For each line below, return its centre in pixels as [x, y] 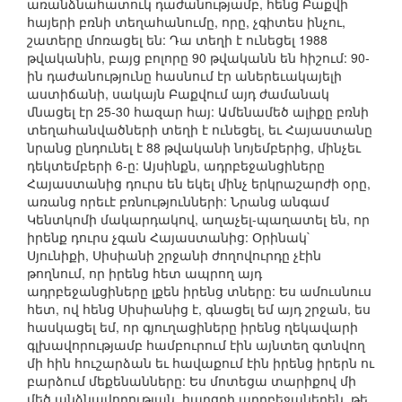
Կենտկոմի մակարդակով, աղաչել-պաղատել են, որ [198, 219]
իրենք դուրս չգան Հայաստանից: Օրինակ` [169, 237]
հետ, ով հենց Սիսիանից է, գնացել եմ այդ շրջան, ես [199, 309]
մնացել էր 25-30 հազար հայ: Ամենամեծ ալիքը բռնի [198, 112]
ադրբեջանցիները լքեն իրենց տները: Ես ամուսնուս [199, 291]
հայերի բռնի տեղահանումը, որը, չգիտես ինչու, [186, 22]
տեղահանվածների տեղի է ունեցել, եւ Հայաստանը [200, 130]
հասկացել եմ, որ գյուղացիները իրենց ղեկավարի [192, 327]
